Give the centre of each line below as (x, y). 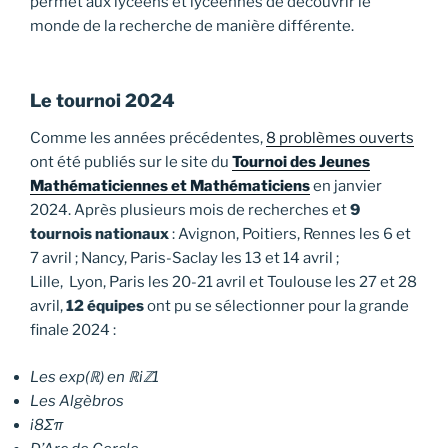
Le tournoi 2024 (102, 100)
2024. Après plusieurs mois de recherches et (190, 210)
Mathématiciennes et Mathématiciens (170, 186)
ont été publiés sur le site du (131, 162)
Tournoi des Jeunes (301, 162)
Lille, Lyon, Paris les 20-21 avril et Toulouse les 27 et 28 (223, 282)
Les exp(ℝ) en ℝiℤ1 (94, 376)
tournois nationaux (101, 234)
